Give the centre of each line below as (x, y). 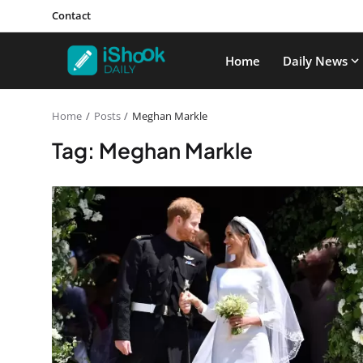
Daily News (315, 61)
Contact (71, 15)
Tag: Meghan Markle (152, 150)
